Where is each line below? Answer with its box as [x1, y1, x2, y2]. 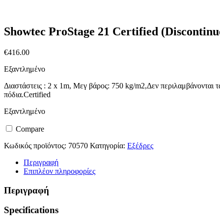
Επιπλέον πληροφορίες [24, 166, 95, 175]
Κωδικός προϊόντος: [4, 141, 68, 150]
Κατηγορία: [90, 141, 127, 150]
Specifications [4, 205, 58, 216]
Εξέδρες [127, 141, 153, 150]
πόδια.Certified [4, 90, 51, 99]
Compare [14, 124, 44, 133]
